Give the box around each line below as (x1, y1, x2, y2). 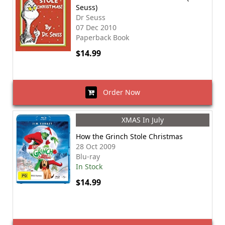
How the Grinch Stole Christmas (76, 132, 183, 141)
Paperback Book (76, 33, 129, 42)
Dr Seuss (76, 13, 105, 22)
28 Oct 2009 (76, 142, 116, 151)
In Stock (76, 162, 102, 171)
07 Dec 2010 (76, 23, 117, 32)
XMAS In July (122, 115, 164, 125)
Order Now (96, 87, 140, 97)
